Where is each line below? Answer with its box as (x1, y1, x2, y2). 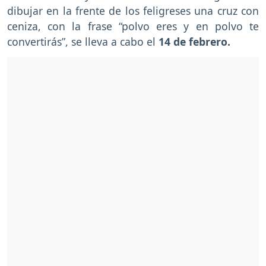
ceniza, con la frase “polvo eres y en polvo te (7, 19, 259, 34)
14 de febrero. (159, 34, 230, 49)
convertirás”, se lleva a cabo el (7, 34, 159, 49)
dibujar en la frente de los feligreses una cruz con (7, 4, 259, 18)
